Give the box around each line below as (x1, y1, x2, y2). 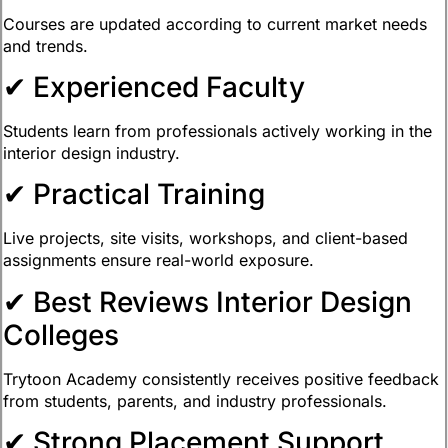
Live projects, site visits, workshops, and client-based (3, 228, 408, 249)
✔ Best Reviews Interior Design (3, 284, 412, 319)
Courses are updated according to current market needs (3, 13, 427, 34)
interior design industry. (3, 142, 180, 163)
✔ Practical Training (3, 177, 265, 212)
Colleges (3, 317, 119, 352)
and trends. (3, 35, 88, 56)
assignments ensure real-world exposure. (3, 250, 314, 271)
